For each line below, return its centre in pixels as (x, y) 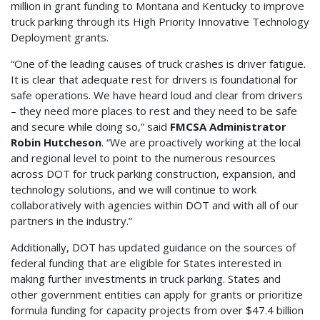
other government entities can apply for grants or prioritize (157, 295)
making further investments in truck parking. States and (146, 279)
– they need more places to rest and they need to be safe (154, 111)
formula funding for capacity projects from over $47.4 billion (157, 310)
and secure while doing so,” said (90, 127)
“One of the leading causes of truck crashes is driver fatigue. (158, 64)
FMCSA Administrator (228, 127)
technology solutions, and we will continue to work (134, 190)
